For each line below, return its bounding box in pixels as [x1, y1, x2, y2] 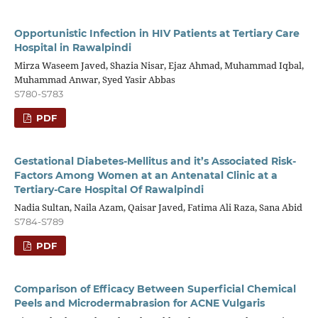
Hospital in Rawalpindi [13, 41, 131, 55]
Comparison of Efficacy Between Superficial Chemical [13, 282, 296, 295]
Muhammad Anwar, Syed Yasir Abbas [13, 73, 175, 87]
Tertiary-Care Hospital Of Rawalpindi [13, 183, 204, 197]
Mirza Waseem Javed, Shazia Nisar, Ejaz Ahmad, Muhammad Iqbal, [13, 59, 304, 72]
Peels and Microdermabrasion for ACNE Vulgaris [13, 296, 265, 309]
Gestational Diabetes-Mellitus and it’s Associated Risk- [13, 155, 296, 168]
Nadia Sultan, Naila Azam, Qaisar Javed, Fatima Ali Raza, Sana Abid [13, 201, 302, 214]
